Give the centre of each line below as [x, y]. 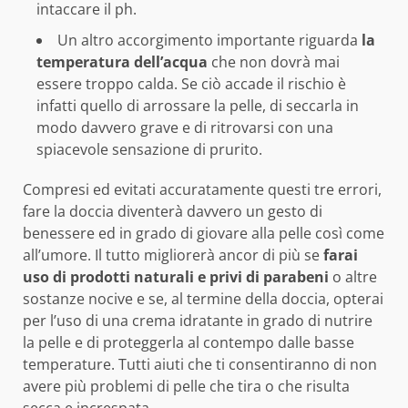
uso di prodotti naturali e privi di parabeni [178, 277]
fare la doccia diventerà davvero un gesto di [173, 212]
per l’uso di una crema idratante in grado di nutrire [198, 321]
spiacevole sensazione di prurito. [149, 150]
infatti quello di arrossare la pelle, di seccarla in [198, 106]
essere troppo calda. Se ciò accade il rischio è [191, 84]
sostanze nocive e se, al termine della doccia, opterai [203, 299]
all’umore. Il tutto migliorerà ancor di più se [173, 255]
